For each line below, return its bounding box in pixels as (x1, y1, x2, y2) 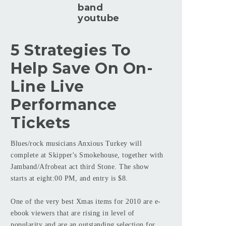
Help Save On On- (11, 59, 153, 78)
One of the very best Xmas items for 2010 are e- (11, 198, 161, 205)
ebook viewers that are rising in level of (11, 209, 135, 217)
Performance (11, 95, 117, 114)
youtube (78, 12, 120, 24)
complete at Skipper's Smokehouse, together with (11, 151, 163, 159)
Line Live (11, 77, 84, 96)
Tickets (11, 113, 71, 132)
